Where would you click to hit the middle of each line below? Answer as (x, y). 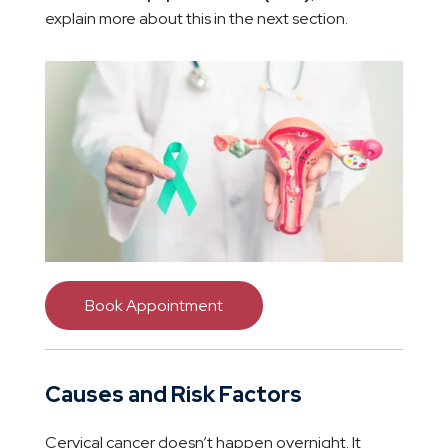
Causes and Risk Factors (173, 395)
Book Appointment (153, 306)
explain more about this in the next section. (196, 18)
